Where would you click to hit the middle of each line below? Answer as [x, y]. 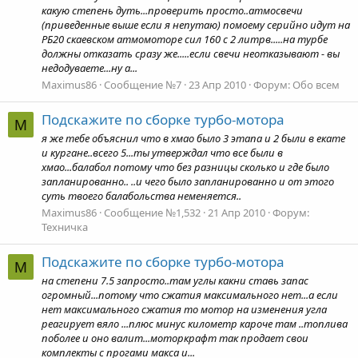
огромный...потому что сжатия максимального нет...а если [190, 294]
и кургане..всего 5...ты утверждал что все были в [162, 153]
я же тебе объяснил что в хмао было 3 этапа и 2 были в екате [193, 138]
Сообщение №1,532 [152, 213]
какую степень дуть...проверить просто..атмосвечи [172, 11]
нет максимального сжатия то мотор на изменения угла [184, 309]
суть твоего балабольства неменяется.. [141, 196]
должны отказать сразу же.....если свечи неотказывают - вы [191, 54]
